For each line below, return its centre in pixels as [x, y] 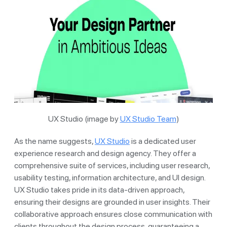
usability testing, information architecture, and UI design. [110, 177]
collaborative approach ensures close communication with [113, 214]
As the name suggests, [54, 141]
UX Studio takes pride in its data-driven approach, [99, 190]
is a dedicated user [163, 141]
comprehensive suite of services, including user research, [112, 165]
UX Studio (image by [84, 119]
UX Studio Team [148, 119]
